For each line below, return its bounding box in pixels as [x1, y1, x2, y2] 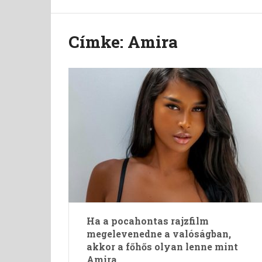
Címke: [68, 31, 127, 53]
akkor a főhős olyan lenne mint [87, 240, 238, 253]
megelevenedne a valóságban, [87, 227, 231, 240]
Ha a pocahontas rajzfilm [87, 215, 209, 227]
